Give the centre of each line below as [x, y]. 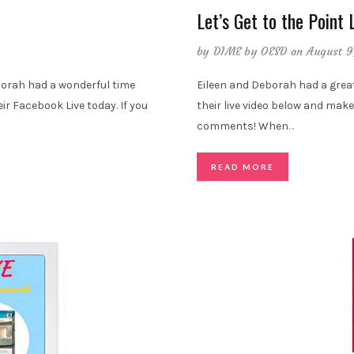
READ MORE [243, 167]
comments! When [243, 126]
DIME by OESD [250, 52]
